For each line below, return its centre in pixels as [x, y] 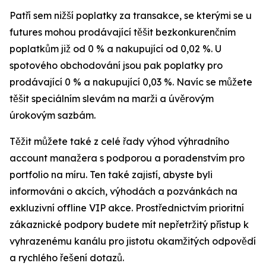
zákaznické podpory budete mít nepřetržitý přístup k [129, 225]
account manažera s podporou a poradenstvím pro [127, 158]
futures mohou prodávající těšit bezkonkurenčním [123, 32]
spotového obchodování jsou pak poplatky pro [116, 66]
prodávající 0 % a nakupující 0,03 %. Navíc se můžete [131, 82]
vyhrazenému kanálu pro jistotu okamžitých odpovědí [133, 241]
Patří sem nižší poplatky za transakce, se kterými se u [131, 16]
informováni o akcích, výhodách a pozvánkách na [123, 191]
